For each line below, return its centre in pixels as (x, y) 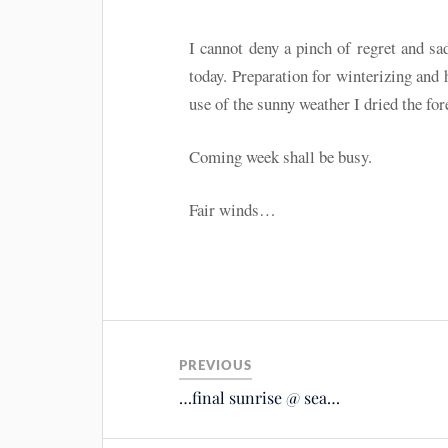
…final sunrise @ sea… (260, 397)
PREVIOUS (216, 365)
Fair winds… (233, 210)
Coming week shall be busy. (281, 157)
